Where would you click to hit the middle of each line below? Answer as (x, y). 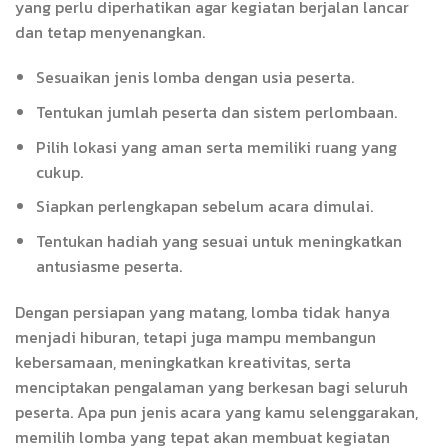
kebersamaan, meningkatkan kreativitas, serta (183, 361)
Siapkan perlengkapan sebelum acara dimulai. (204, 206)
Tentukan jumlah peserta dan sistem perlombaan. (216, 111)
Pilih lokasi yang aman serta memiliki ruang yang (216, 146)
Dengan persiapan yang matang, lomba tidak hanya (202, 311)
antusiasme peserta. (108, 265)
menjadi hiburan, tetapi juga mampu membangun (195, 336)
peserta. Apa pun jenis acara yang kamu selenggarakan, (216, 411)
